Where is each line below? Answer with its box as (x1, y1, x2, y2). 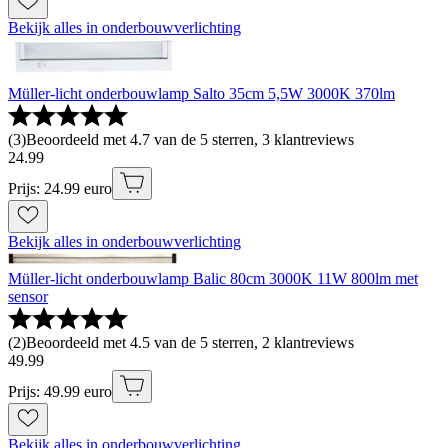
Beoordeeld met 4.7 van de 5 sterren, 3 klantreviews (26, 131, 354, 149)
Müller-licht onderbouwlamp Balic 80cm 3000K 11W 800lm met (8, 270, 418, 288)
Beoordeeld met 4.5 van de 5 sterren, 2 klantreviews (26, 334, 354, 352)
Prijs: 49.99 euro (8, 383, 112, 401)
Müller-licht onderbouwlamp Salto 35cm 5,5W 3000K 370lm (8, 85, 395, 103)
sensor (8, 288, 48, 306)
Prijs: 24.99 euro (8, 180, 112, 198)
